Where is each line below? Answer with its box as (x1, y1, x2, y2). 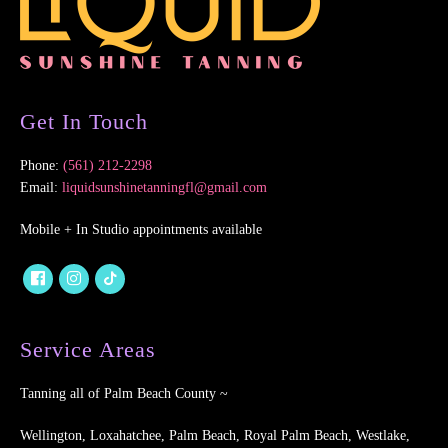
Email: (20, 180, 62, 196)
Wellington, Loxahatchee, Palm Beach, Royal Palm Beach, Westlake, (20, 428, 410, 444)
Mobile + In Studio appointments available (20, 222, 262, 238)
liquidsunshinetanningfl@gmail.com (62, 180, 267, 196)
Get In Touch (20, 109, 148, 135)
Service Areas (20, 337, 156, 363)
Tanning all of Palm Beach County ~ (20, 386, 228, 402)
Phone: (20, 158, 63, 174)
